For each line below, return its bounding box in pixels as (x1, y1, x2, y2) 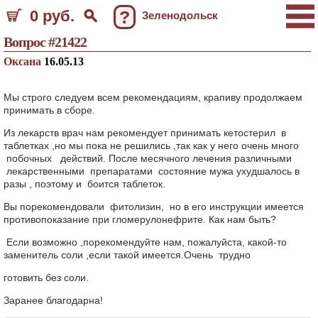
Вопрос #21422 (4, 34, 87, 50)
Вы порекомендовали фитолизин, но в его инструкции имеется (4, 201, 304, 212)
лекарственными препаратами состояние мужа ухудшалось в (4, 165, 300, 177)
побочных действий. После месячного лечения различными (4, 153, 292, 164)
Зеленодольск (142, 9, 218, 21)
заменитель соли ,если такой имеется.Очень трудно (4, 249, 253, 261)
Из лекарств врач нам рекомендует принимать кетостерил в (4, 127, 286, 138)
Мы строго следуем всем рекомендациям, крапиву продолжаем (4, 92, 302, 103)
